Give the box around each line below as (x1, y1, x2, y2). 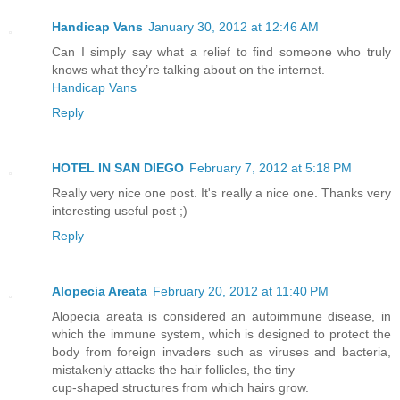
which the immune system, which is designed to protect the (52, 327, 391, 342)
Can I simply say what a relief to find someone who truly (52, 45, 391, 60)
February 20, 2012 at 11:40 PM (153, 284, 329, 299)
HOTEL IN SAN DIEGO (52, 161, 184, 176)
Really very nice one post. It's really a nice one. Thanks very (52, 186, 391, 201)
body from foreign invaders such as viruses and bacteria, (52, 345, 391, 360)
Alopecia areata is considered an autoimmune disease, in (52, 309, 391, 324)
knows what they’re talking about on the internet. (52, 62, 325, 78)
